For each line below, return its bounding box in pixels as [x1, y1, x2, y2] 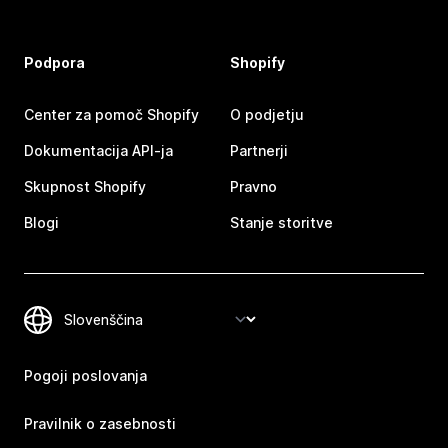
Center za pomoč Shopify [24, 105, 199, 123]
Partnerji [230, 141, 288, 159]
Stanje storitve [230, 213, 333, 231]
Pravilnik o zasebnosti [24, 414, 176, 432]
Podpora [24, 53, 85, 71]
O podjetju [230, 105, 304, 123]
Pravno [230, 177, 277, 195]
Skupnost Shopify [24, 177, 146, 195]
